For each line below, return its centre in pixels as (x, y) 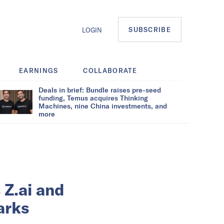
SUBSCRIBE (150, 30)
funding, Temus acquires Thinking (93, 97)
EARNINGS (39, 70)
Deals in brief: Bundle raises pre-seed (100, 89)
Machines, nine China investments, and (103, 105)
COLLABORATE (110, 70)
